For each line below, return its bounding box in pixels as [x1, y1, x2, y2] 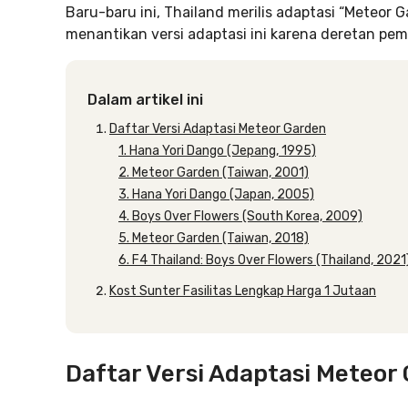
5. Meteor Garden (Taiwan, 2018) [118, 230, 309, 246]
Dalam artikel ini [87, 91, 203, 108]
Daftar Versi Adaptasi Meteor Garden [109, 121, 326, 137]
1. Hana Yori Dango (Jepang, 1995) [118, 143, 316, 158]
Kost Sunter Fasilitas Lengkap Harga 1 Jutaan [109, 283, 376, 299]
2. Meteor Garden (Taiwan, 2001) [118, 165, 309, 180]
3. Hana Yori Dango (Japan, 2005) [118, 187, 314, 202]
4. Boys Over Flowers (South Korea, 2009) [118, 209, 362, 224]
